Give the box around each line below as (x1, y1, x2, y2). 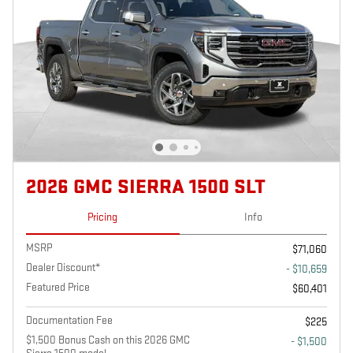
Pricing (87, 210, 118, 225)
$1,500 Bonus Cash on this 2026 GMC (26, 333, 190, 347)
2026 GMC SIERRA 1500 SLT (26, 175, 266, 200)
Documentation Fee (26, 313, 113, 327)
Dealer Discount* (26, 260, 100, 274)
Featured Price (26, 280, 90, 294)
